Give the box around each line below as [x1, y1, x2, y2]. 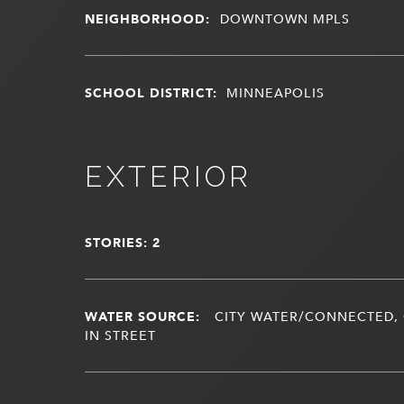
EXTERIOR [84, 159, 252, 193]
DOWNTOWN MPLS [219, 7, 350, 29]
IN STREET [84, 324, 157, 345]
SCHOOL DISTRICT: [84, 81, 217, 103]
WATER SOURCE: [84, 305, 201, 326]
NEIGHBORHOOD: [84, 7, 211, 29]
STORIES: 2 [84, 231, 161, 252]
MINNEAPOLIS [225, 81, 325, 103]
